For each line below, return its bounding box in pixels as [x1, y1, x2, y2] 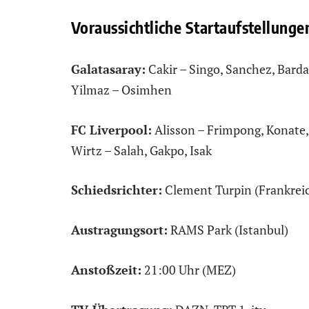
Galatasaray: [71, 61, 146, 78]
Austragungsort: [71, 221, 168, 239]
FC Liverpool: [71, 121, 152, 138]
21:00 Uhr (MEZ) [141, 261, 236, 278]
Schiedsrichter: [71, 181, 162, 199]
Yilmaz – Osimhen [71, 81, 172, 99]
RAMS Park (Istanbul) [168, 221, 288, 239]
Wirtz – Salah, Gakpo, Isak [71, 141, 212, 159]
